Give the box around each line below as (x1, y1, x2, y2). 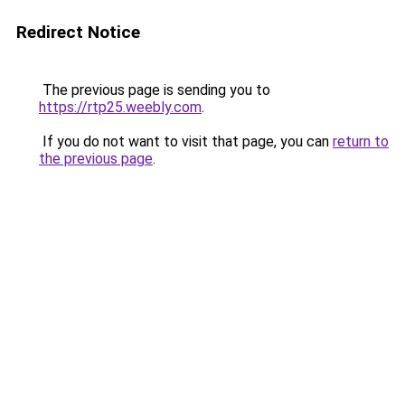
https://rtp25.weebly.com (39, 99, 202, 116)
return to (333, 133, 389, 150)
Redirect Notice (16, 22, 140, 42)
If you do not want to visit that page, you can (39, 133, 333, 150)
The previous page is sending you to (39, 81, 270, 99)
